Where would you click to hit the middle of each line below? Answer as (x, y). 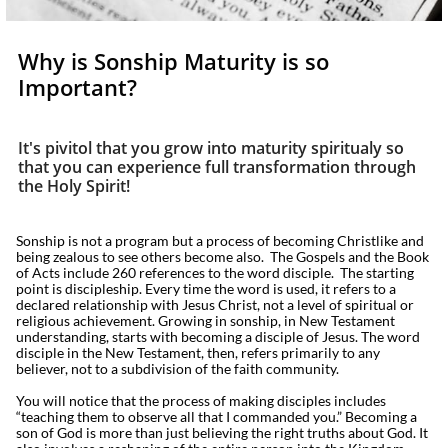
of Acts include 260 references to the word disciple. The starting (215, 272)
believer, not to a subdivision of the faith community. (177, 368)
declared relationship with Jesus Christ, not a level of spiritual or (215, 304)
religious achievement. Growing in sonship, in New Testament (205, 320)
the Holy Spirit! (74, 186)
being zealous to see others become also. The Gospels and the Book (222, 256)
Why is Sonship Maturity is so (173, 61)
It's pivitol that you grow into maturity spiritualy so (211, 148)
